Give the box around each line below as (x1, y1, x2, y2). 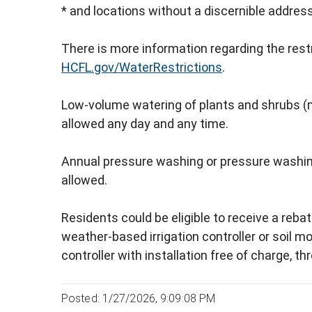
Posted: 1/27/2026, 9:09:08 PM (61, 292, 216, 306)
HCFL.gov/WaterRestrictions (61, 60, 222, 75)
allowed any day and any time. (61, 116, 228, 132)
